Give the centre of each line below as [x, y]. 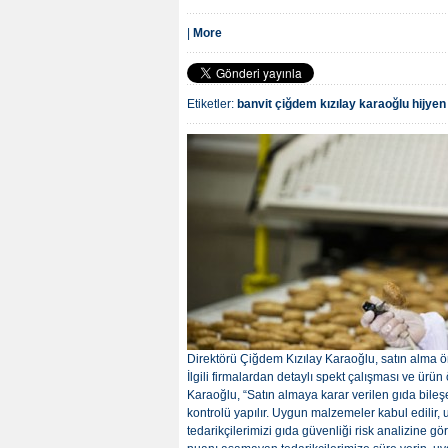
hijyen [429, 104]
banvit [254, 104]
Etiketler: [212, 104]
